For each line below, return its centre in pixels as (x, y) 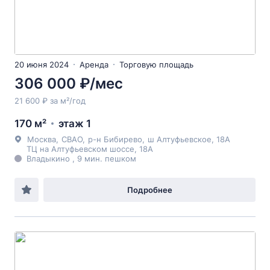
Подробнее (149, 190)
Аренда (94, 64)
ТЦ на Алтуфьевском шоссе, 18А (90, 149)
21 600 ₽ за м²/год (50, 101)
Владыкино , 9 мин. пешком (81, 159)
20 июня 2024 (42, 64)
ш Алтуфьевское (180, 139)
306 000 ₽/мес (69, 83)
